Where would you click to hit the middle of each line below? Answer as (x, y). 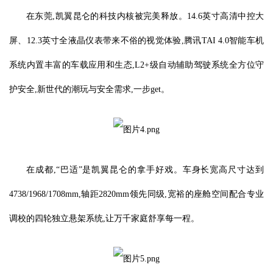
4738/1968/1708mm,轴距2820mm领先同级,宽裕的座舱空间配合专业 (136, 194)
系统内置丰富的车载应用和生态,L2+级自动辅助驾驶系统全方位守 (136, 65)
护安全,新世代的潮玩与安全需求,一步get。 (89, 89)
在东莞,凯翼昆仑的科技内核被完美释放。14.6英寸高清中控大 (145, 16)
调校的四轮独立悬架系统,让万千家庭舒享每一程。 (104, 218)
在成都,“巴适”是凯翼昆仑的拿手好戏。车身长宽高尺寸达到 (145, 170)
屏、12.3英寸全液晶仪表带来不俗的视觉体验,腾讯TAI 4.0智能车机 (136, 41)
